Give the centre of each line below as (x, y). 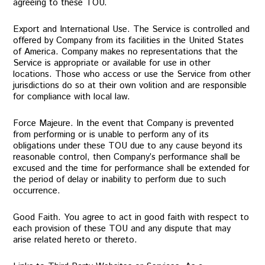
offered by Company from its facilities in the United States (129, 41)
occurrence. (37, 191)
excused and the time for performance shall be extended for (132, 168)
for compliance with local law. (72, 97)
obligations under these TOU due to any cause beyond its (128, 146)
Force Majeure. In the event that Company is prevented (124, 123)
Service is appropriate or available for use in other (112, 63)
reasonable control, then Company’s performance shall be (127, 157)
